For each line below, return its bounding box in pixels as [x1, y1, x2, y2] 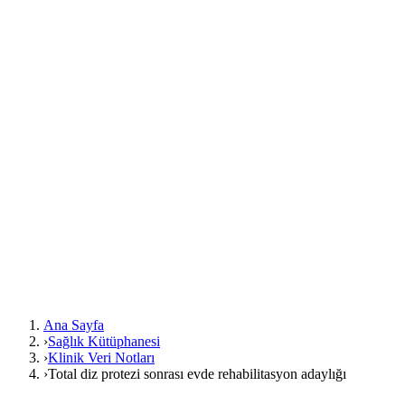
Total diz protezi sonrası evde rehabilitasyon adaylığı [48, 366, 346, 381]
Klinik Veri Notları [48, 350, 155, 365]
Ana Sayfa [43, 317, 104, 333]
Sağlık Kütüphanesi [48, 334, 160, 349]
